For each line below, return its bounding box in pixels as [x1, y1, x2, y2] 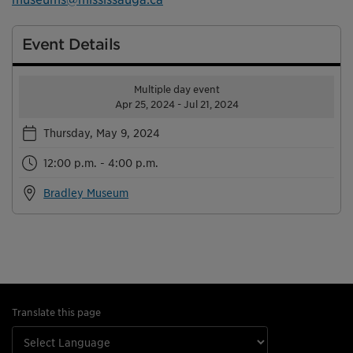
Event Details [22, 35, 121, 54]
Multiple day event [133, 83, 220, 95]
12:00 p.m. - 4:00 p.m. [43, 155, 159, 169]
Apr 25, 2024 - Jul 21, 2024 [114, 98, 239, 110]
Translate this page [12, 306, 101, 318]
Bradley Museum [43, 185, 129, 199]
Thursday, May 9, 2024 [43, 125, 161, 139]
